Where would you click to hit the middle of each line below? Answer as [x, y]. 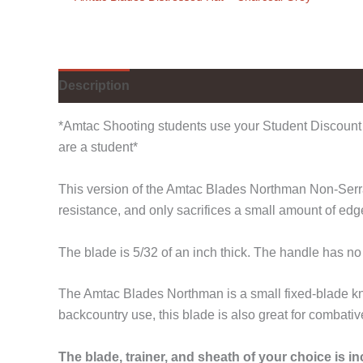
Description [94, 86]
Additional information [214, 86]
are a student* [98, 147]
